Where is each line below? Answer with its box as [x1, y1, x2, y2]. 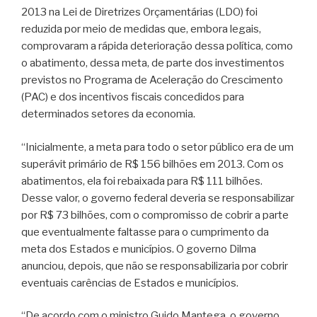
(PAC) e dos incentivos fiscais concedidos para [21, 91, 244, 103]
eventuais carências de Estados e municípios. [21, 276, 238, 289]
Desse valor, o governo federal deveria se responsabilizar [21, 191, 294, 204]
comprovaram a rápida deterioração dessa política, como [21, 40, 293, 52]
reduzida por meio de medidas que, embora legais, [21, 23, 261, 35]
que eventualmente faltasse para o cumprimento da [21, 225, 269, 238]
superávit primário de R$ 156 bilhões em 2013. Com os [21, 157, 284, 171]
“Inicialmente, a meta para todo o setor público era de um [21, 140, 294, 154]
